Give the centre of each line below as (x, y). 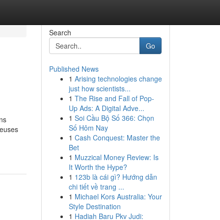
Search (60, 32)
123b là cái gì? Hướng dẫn (116, 177)
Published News (74, 69)
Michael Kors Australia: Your (118, 196)
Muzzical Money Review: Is (116, 157)
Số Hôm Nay (88, 128)
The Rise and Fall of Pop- (114, 98)
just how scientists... (99, 88)
